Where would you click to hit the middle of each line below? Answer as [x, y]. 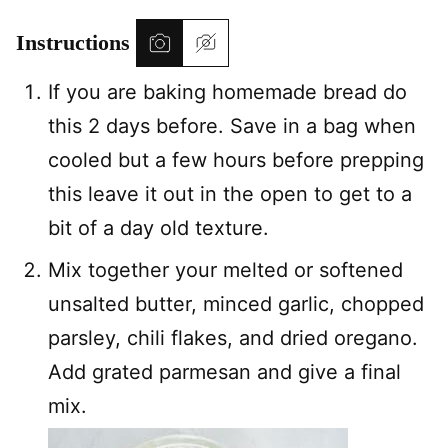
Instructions [76, 42]
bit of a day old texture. [158, 228]
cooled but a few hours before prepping [236, 160]
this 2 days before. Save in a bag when [232, 126]
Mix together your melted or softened [225, 270]
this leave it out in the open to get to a [230, 194]
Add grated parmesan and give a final [224, 372]
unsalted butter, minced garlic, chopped [236, 304]
